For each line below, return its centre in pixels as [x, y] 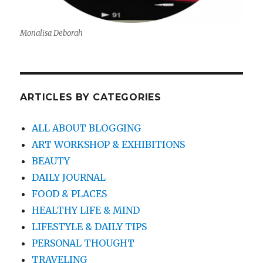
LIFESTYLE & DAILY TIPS [90, 227]
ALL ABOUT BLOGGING [87, 128]
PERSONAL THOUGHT [83, 243]
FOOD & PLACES [70, 194]
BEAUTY [51, 161]
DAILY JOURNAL [69, 178]
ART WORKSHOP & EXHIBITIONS [109, 145]
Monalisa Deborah [52, 33]
